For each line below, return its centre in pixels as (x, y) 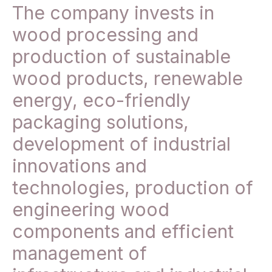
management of (80, 253)
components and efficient (123, 232)
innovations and (80, 166)
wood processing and (105, 35)
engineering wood (91, 210)
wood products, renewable (127, 79)
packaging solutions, (100, 122)
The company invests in (113, 13)
